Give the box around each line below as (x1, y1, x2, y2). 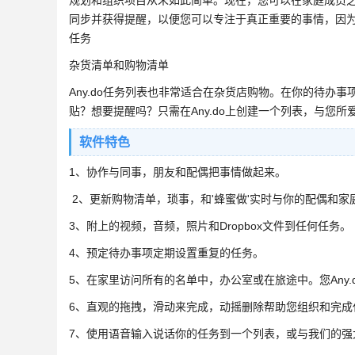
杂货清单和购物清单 (69, 59, 169, 71)
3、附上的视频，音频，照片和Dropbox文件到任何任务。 (69, 219, 351, 232)
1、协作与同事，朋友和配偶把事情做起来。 (69, 166, 286, 178)
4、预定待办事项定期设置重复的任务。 (69, 246, 264, 259)
